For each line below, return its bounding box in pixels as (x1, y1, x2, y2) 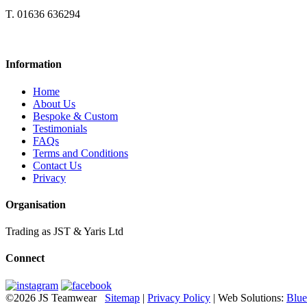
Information (5, 58, 62, 71)
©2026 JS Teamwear (5, 291, 105, 304)
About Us (33, 97, 75, 110)
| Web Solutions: (210, 291, 286, 304)
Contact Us (33, 159, 82, 171)
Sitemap (105, 291, 140, 304)
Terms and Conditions (33, 147, 128, 159)
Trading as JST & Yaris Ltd (5, 225, 123, 238)
